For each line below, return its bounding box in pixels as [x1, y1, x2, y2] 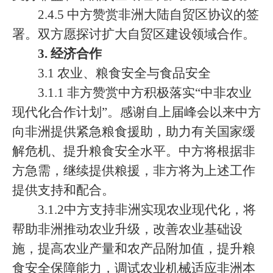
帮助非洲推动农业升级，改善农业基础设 [12, 222, 243, 236]
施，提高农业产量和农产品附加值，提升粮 [12, 241, 255, 256]
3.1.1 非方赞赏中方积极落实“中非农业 [38, 85, 252, 100]
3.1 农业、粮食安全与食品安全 [38, 66, 211, 80]
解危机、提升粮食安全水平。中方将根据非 [12, 144, 255, 158]
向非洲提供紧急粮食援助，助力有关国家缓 [12, 124, 255, 139]
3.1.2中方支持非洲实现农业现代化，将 [38, 202, 256, 217]
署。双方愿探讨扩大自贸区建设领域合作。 [12, 27, 255, 41]
